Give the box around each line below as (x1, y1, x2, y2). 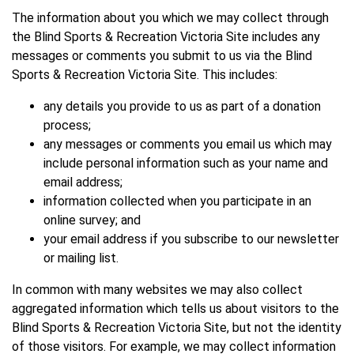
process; (43, 118, 91, 134)
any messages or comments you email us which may (43, 137, 332, 153)
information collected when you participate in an (43, 194, 311, 209)
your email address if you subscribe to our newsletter (43, 232, 339, 247)
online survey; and (43, 213, 141, 228)
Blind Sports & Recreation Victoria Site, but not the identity (12, 320, 341, 336)
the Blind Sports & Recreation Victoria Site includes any (12, 29, 320, 45)
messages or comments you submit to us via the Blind (12, 48, 312, 64)
